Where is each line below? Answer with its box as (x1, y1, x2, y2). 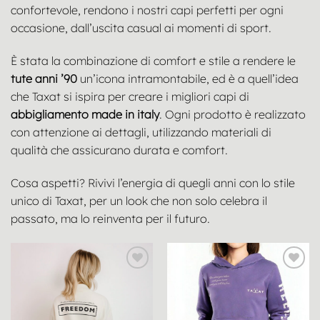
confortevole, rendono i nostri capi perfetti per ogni (11, 3, 284, 18)
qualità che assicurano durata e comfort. (11, 143, 228, 158)
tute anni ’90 (11, 71, 77, 86)
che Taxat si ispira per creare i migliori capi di (11, 89, 249, 104)
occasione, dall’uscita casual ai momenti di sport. (11, 21, 271, 36)
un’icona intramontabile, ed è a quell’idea (77, 71, 299, 86)
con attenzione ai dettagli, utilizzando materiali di (11, 125, 271, 140)
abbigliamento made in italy (11, 107, 159, 122)
